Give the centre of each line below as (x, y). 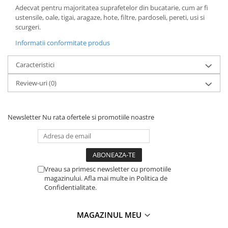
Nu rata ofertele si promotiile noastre (98, 117)
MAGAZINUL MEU (110, 215)
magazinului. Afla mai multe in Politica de (106, 178)
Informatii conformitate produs (63, 43)
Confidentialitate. (70, 188)
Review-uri (32, 83)
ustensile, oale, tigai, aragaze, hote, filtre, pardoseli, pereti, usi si (110, 18)
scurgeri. (28, 27)
